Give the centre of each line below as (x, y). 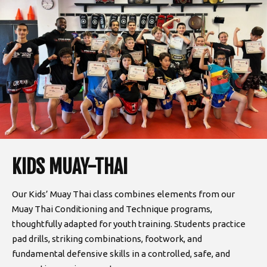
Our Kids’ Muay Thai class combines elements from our (123, 194)
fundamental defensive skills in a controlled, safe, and (121, 254)
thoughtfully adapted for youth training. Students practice (129, 224)
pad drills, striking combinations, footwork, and (107, 239)
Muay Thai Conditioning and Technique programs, (112, 209)
